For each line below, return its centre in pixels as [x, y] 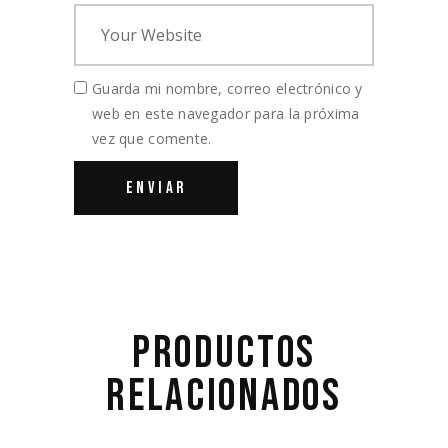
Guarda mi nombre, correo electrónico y [227, 88]
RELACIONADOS [224, 396]
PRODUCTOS [224, 353]
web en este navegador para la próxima [226, 113]
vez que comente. [152, 138]
